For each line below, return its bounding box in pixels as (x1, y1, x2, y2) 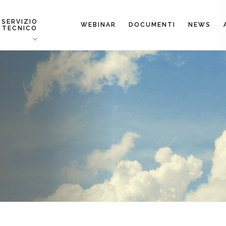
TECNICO (2, 24, 38, 32)
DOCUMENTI (129, 21, 176, 28)
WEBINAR (81, 21, 116, 28)
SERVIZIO (2, 18, 38, 25)
